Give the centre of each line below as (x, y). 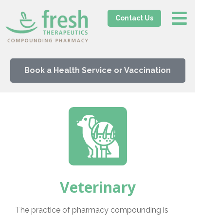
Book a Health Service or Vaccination (98, 70)
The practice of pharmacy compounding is (91, 210)
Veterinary (98, 187)
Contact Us (134, 18)
